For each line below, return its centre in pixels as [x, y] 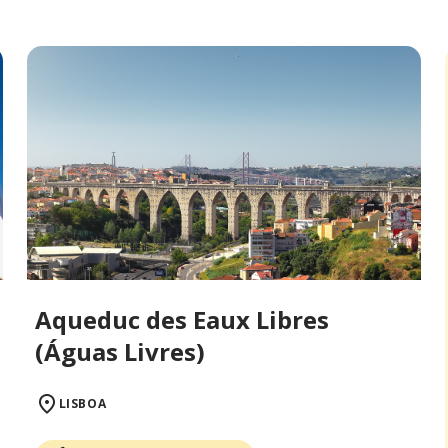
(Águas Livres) [119, 352]
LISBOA [82, 404]
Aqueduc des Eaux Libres [181, 320]
